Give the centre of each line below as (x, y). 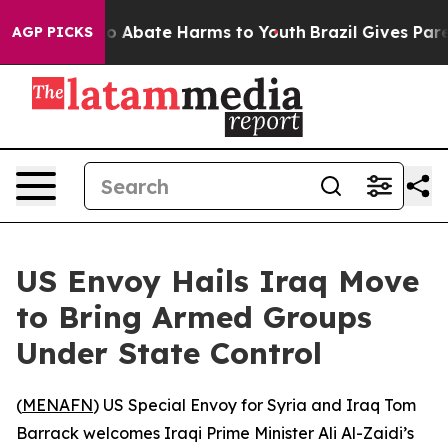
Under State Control (169, 353)
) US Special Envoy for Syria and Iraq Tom (254, 405)
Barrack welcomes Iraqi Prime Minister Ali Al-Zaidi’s (215, 433)
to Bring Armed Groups (194, 317)
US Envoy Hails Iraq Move (217, 281)
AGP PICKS (52, 32)
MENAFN (57, 405)
